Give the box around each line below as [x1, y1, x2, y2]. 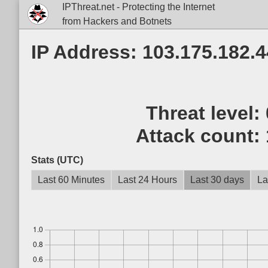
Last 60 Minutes [38, 175, 105, 185]
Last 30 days [190, 175, 244, 185]
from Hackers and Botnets [62, 16, 172, 26]
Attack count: [135, 125, 266, 147]
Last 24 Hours [118, 175, 177, 185]
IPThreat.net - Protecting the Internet [62, 2, 215, 12]
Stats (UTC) [31, 155, 83, 165]
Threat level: [145, 102, 266, 124]
